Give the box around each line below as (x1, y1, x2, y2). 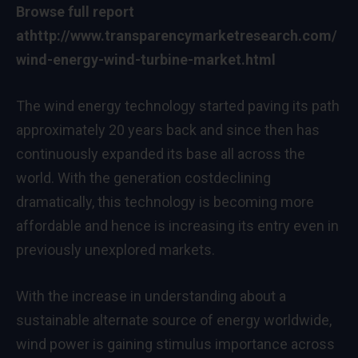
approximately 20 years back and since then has (16, 121, 320, 138)
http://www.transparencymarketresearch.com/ (30, 27, 337, 45)
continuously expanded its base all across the (16, 145, 305, 162)
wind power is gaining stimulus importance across (16, 335, 335, 352)
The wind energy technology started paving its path (16, 97, 340, 114)
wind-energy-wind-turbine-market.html (16, 51, 276, 69)
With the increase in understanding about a (16, 287, 286, 304)
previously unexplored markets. (16, 241, 215, 258)
